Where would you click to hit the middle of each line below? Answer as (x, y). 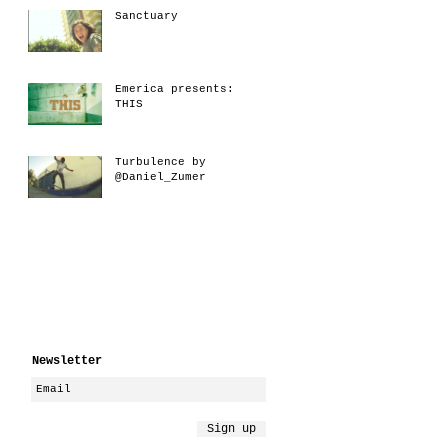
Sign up (231, 428)
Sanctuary (146, 15)
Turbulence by (160, 161)
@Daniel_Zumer (160, 176)
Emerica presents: (174, 88)
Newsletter (67, 360)
